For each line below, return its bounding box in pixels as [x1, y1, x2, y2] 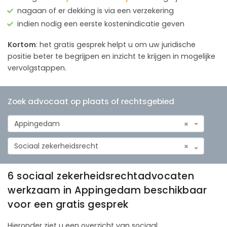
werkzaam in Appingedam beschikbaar [8, 183, 207, 197]
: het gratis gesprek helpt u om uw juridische [36, 39, 196, 50]
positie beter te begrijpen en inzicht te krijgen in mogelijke [8, 51, 215, 61]
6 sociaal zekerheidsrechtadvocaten [8, 169, 194, 183]
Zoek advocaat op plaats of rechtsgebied [8, 96, 174, 107]
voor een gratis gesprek [8, 197, 129, 211]
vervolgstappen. [8, 62, 66, 73]
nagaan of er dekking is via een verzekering [17, 5, 174, 16]
